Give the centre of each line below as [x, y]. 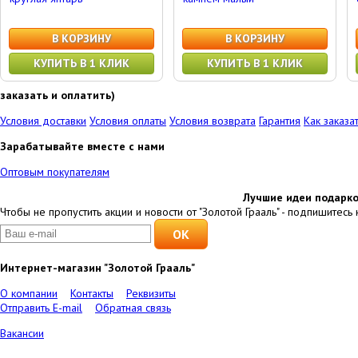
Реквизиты [151, 293]
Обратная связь [133, 308]
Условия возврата [213, 121]
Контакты [92, 293]
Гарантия [280, 121]
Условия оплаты [128, 121]
